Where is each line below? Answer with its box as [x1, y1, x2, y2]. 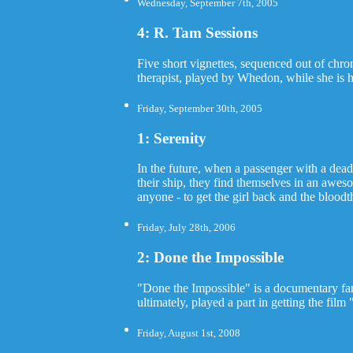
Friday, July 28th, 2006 [137, 221, 236, 234]
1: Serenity [137, 129, 207, 147]
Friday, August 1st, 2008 [137, 327, 241, 340]
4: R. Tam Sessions [137, 24, 258, 41]
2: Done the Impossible [137, 249, 284, 266]
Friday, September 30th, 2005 [137, 102, 263, 114]
